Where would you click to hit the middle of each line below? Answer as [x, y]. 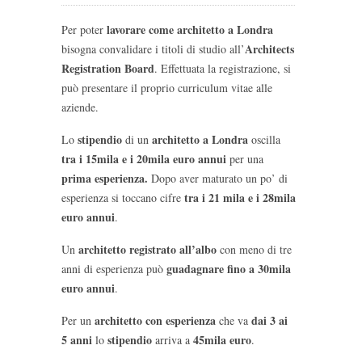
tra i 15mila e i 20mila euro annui [144, 158]
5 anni [77, 339]
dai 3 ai [269, 320]
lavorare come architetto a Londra [190, 29]
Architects [269, 48]
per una [245, 158]
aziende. [80, 107]
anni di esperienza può [114, 268]
